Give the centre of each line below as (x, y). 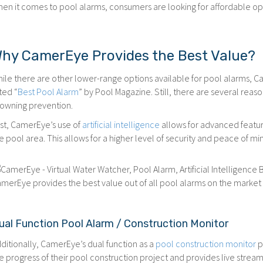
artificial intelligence (121, 124)
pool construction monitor (206, 244)
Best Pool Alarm (48, 92)
